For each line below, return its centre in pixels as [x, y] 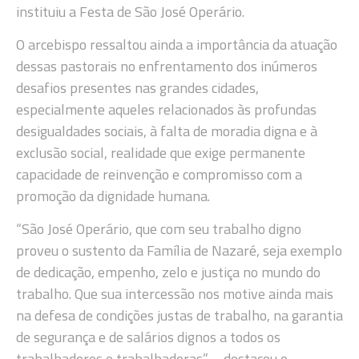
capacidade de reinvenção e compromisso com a [159, 174]
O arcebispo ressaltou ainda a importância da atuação [177, 44]
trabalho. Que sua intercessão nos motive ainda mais [175, 294]
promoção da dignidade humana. [113, 196]
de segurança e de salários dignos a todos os [148, 337]
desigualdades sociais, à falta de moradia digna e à [167, 131]
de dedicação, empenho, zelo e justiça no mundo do [168, 272]
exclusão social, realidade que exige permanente [161, 152]
